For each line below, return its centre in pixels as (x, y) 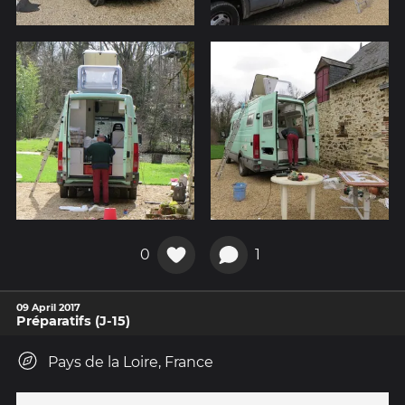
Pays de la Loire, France (131, 362)
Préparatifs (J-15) (73, 320)
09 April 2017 (48, 307)
